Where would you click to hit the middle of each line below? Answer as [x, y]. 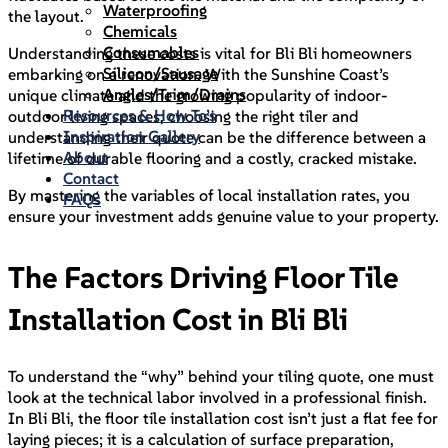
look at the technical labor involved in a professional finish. [217, 397]
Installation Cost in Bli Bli [178, 320]
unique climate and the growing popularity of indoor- [198, 95]
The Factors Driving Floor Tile [203, 278]
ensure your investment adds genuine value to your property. [223, 216]
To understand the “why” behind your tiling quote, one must [221, 376]
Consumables [151, 52]
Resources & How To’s [139, 115]
